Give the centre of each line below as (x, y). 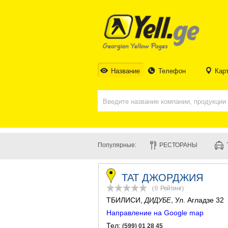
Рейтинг (171, 188)
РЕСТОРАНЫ (178, 145)
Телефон (172, 71)
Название (125, 71)
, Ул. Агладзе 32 (197, 200)
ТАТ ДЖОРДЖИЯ (162, 178)
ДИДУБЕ (158, 200)
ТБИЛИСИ (123, 200)
